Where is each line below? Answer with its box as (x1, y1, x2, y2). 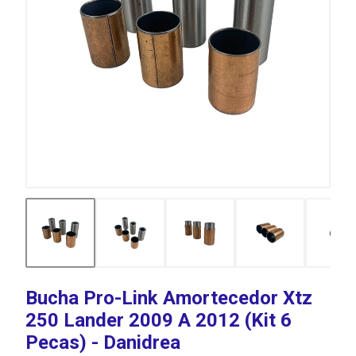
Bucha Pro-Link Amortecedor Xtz (25, 287, 312, 309)
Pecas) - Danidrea (25, 331, 180, 354)
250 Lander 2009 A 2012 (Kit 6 (25, 309, 292, 331)
